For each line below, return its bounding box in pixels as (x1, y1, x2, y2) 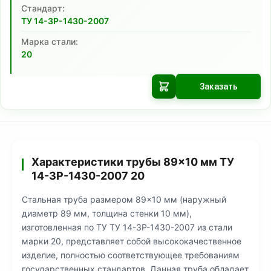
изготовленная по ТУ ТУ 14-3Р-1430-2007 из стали (22, 222, 232, 232)
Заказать (199, 82, 238, 91)
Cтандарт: (21, 3, 65, 13)
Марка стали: (21, 36, 78, 47)
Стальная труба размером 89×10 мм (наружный (22, 194, 226, 204)
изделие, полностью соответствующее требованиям (22, 250, 240, 260)
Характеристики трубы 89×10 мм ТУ (31, 155, 234, 168)
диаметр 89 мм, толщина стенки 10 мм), (22, 208, 192, 218)
